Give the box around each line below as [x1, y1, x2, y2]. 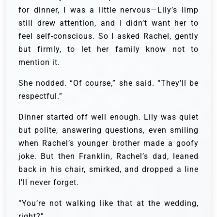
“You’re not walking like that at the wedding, [18, 199, 199, 208]
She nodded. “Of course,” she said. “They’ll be [18, 78, 199, 88]
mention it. [18, 58, 60, 67]
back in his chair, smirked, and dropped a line [18, 165, 199, 174]
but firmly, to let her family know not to [18, 45, 199, 54]
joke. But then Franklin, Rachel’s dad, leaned [18, 152, 199, 161]
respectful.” [18, 92, 62, 101]
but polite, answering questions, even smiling [18, 125, 199, 135]
